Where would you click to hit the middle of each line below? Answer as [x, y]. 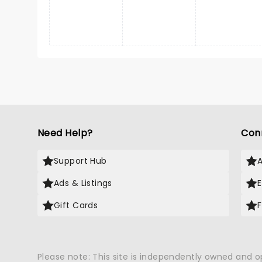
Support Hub [80, 161]
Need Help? [65, 133]
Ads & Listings [83, 183]
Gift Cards [76, 205]
